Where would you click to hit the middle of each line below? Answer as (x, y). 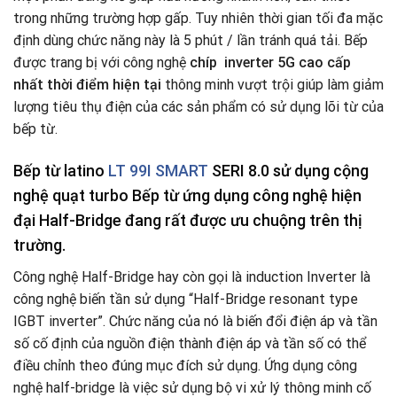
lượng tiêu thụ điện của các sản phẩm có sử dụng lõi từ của (198, 107)
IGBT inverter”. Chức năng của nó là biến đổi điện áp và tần (195, 322)
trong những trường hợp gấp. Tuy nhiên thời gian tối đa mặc (198, 19)
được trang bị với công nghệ (101, 63)
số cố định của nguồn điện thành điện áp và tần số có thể (190, 344)
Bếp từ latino (61, 171)
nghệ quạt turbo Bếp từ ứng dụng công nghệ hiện (187, 196)
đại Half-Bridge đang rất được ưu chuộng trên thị (188, 221)
